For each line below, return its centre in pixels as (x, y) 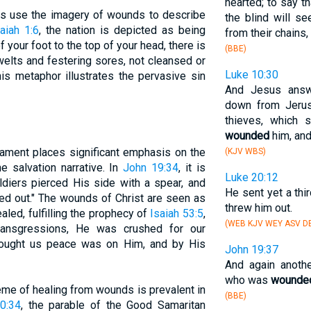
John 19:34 (151, 168)
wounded (247, 136)
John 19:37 (251, 250)
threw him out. (258, 208)
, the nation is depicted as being (122, 30)
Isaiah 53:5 (177, 213)
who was (247, 280)
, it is (192, 168)
